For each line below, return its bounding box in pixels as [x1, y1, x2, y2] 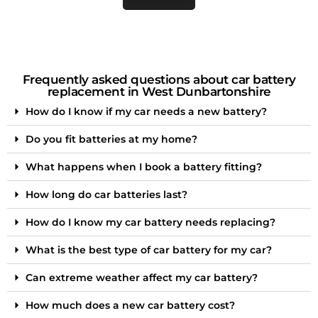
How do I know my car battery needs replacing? [26, 215, 275, 229]
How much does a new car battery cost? [26, 298, 235, 312]
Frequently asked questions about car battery [22, 72, 296, 87]
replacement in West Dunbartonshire [47, 84, 271, 99]
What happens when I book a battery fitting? [26, 160, 262, 173]
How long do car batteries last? [26, 187, 187, 201]
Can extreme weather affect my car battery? [26, 270, 258, 284]
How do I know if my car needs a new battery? [26, 104, 267, 118]
